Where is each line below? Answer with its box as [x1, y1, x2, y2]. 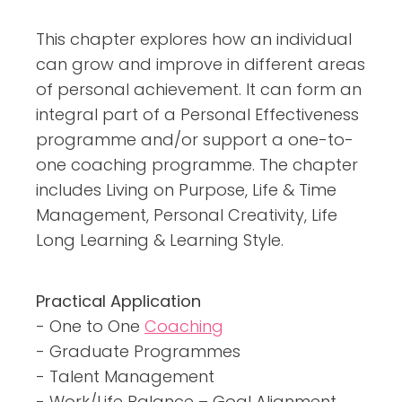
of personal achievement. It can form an [36, 77, 362, 100]
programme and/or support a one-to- [36, 127, 354, 151]
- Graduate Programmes [36, 339, 240, 363]
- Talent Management [36, 364, 214, 388]
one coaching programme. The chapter [36, 153, 358, 176]
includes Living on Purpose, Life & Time [36, 178, 336, 201]
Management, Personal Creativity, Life [36, 203, 337, 226]
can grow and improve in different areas [36, 52, 365, 75]
